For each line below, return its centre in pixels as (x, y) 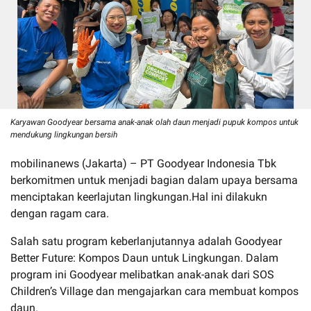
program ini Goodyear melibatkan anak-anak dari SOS (142, 274)
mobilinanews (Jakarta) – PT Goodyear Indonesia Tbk (143, 163)
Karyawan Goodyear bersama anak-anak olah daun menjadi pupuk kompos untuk (154, 122)
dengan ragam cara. (60, 213)
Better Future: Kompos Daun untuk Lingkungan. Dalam (144, 258)
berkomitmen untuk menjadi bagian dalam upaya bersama (154, 180)
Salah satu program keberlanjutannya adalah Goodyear (146, 241)
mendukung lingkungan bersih (64, 134)
